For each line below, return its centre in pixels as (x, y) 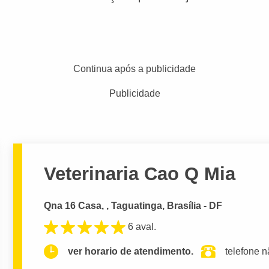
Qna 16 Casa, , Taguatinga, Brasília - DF (133, 206)
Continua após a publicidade (134, 69)
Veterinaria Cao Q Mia (140, 174)
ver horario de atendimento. (131, 252)
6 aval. (142, 226)
